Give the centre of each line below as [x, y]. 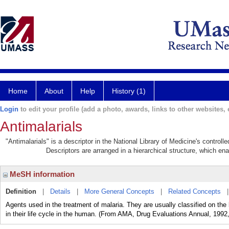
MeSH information [41, 174]
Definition [21, 191]
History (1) [129, 91]
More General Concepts [119, 191]
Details [60, 191]
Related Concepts [194, 191]
